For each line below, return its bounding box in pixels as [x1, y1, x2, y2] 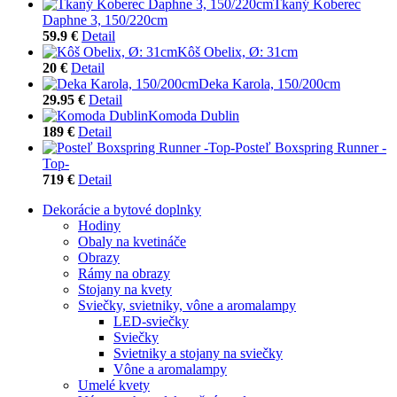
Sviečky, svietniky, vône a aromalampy [78, 297, 296, 313]
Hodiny [78, 217, 121, 233]
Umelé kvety [78, 377, 150, 393]
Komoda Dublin [148, 107, 239, 123]
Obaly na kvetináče [78, 233, 186, 249]
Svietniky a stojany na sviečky [113, 345, 283, 361]
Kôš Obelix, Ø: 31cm [177, 43, 298, 59]
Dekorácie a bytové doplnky [43, 201, 201, 217]
